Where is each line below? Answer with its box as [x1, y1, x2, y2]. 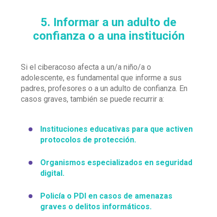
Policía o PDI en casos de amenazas [40, 191, 172, 201]
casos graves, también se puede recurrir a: [21, 94, 164, 104]
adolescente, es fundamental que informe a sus [21, 73, 182, 82]
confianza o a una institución [32, 29, 185, 43]
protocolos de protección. [40, 135, 136, 144]
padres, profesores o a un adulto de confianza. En [21, 84, 187, 93]
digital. [40, 169, 64, 178]
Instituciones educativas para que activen [40, 124, 193, 134]
